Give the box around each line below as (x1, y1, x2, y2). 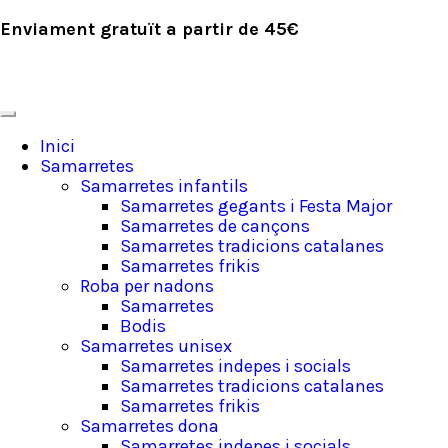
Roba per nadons (80, 275, 214, 297)
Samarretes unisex (80, 335, 232, 357)
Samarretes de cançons (120, 215, 310, 237)
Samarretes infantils (80, 175, 248, 197)
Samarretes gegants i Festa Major (120, 195, 392, 217)
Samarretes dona (80, 415, 219, 437)
